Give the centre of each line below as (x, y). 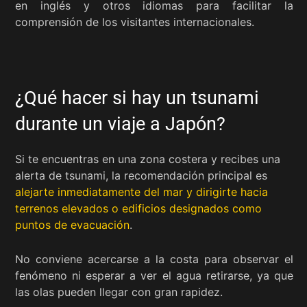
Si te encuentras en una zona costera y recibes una (148, 159)
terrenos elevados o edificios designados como (138, 208)
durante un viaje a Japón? (120, 124)
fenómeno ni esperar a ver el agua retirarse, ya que (154, 275)
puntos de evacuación (72, 224)
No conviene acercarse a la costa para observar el (154, 259)
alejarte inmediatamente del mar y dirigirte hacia (142, 192)
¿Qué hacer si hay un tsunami (137, 98)
